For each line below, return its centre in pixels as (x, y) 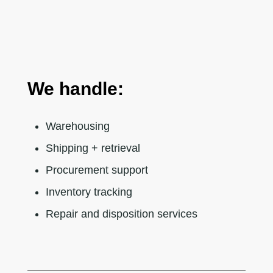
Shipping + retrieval (93, 148)
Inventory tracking (89, 192)
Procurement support (97, 170)
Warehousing (77, 126)
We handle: (75, 88)
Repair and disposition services (121, 214)
